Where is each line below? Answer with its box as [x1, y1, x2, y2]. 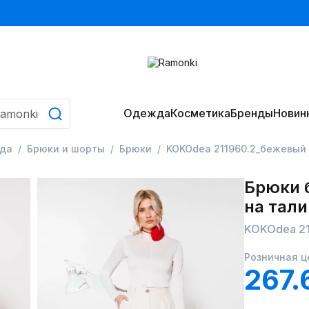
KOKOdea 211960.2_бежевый [166, 143, 306, 154]
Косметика [170, 106, 230, 120]
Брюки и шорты [27, 143, 105, 154]
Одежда [123, 106, 170, 120]
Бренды [230, 106, 273, 120]
